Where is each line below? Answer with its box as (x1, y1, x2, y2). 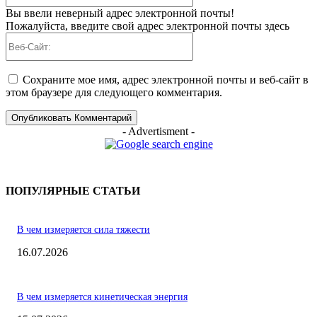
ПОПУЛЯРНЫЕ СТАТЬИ (6, 185, 140, 197)
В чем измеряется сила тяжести (17, 224, 150, 235)
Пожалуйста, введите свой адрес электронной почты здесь (6, 20, 289, 33)
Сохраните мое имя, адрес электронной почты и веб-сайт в (23, 74, 309, 86)
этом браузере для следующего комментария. (6, 86, 222, 99)
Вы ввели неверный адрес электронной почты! (6, 7, 234, 20)
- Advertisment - (122, 125, 195, 138)
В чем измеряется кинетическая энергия (17, 291, 188, 302)
